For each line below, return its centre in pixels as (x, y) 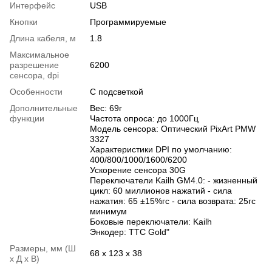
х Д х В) (25, 259)
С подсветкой (117, 92)
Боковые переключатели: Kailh (151, 222)
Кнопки (24, 22)
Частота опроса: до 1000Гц (144, 119)
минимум (108, 212)
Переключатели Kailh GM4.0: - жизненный (174, 181)
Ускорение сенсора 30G (138, 170)
